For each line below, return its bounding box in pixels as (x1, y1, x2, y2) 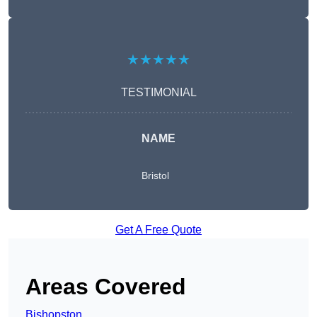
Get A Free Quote (115, 224, 202, 236)
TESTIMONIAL (120, 86, 197, 99)
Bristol (142, 170, 169, 182)
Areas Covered (25, 274, 186, 300)
